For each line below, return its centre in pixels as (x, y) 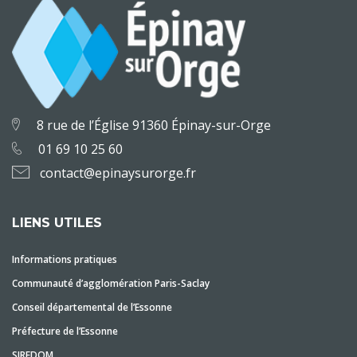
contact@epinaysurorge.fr (118, 173)
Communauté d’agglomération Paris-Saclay (111, 283)
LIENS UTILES (57, 223)
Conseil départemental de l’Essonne (92, 307)
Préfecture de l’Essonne (65, 331)
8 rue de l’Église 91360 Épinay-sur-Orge (154, 125)
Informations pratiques (65, 259)
